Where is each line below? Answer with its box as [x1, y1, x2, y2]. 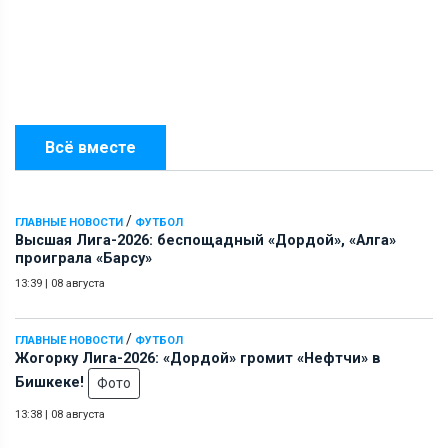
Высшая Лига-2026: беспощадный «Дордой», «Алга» [15, 231, 396, 249]
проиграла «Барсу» [15, 249, 152, 267]
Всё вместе [45, 137, 136, 157]
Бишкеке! [15, 373, 88, 391]
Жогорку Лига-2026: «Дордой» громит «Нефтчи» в [15, 349, 381, 367]
